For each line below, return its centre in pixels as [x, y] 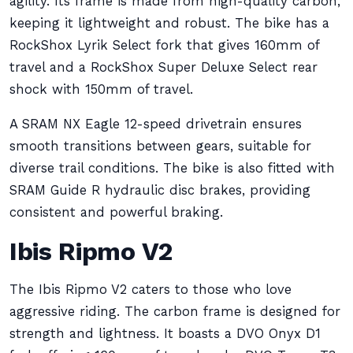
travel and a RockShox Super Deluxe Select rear [163, 67]
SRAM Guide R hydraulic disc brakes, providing [160, 190]
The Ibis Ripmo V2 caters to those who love [150, 290]
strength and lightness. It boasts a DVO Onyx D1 [165, 334]
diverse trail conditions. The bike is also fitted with [172, 168]
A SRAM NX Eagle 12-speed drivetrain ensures [156, 124]
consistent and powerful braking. [116, 212]
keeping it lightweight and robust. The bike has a [169, 23]
